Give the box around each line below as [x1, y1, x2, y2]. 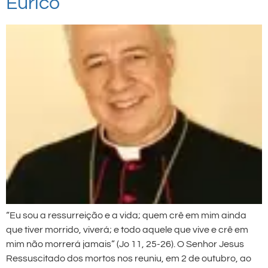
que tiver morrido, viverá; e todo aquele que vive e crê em [6, 225, 248, 234]
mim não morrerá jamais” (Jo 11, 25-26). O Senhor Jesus [6, 239, 244, 249]
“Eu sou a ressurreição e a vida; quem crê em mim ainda [6, 211, 246, 220]
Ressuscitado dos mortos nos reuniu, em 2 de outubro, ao [6, 254, 251, 263]
